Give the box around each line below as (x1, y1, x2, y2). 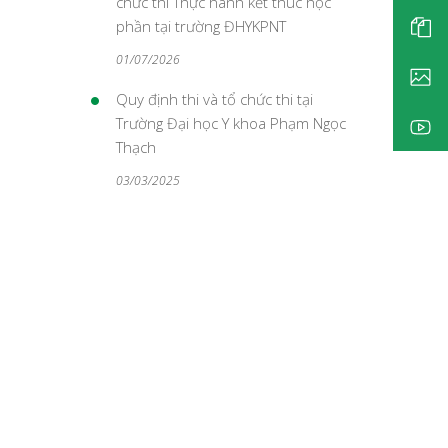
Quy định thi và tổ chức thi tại (116, 89, 313, 109)
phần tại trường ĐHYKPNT (116, 16, 286, 36)
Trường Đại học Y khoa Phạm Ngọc (116, 113, 346, 133)
